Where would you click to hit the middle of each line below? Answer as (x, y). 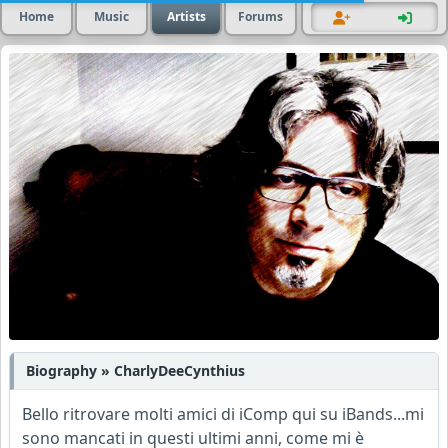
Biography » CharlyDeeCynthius (135, 370)
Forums (261, 16)
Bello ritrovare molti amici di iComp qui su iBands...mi (223, 413)
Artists (186, 16)
